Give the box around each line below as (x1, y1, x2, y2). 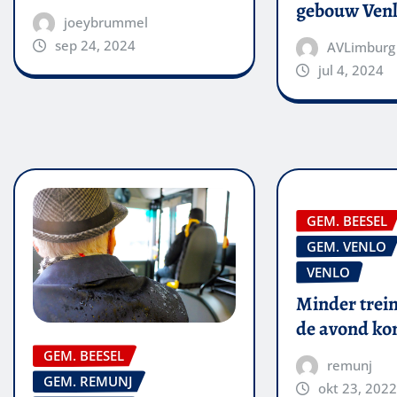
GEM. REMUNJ (43, 372, 133, 391)
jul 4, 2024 (317, 60, 384, 79)
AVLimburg (326, 37, 395, 56)
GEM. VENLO (307, 237, 387, 255)
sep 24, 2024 (54, 35, 136, 54)
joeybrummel (63, 12, 148, 31)
